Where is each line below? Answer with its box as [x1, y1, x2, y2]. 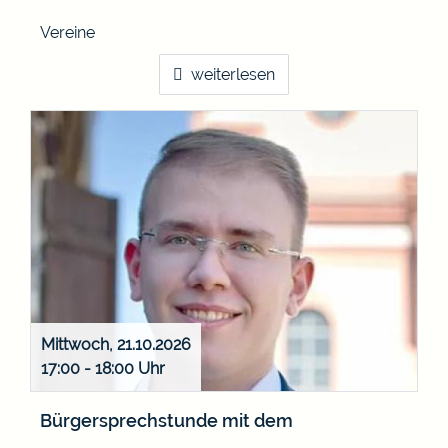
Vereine [40, 23, 95, 43]
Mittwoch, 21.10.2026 [41, 335, 191, 355]
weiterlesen [191, 65, 275, 85]
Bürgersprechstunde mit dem [40, 410, 293, 432]
